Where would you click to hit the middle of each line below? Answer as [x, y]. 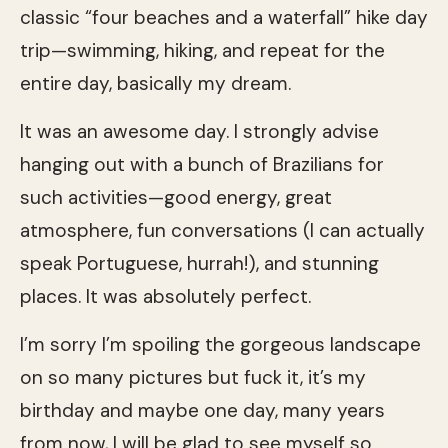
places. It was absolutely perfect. [165, 296]
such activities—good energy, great [176, 197]
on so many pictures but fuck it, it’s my [193, 377]
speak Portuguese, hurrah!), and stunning [199, 263]
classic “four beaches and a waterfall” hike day [224, 17]
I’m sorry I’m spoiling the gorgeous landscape [220, 344]
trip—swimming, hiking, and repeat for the [202, 50]
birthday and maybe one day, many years [202, 410]
